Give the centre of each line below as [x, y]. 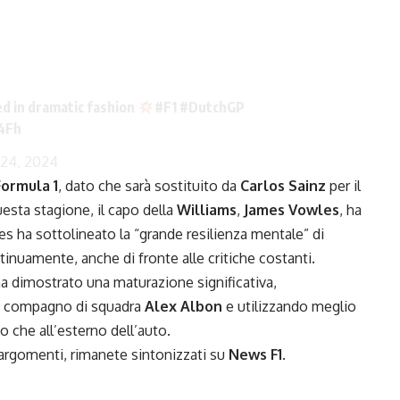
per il [343, 186]
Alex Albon [183, 307]
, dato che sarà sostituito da [149, 186]
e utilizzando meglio [289, 307]
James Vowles [292, 210]
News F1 [255, 355]
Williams [207, 210]
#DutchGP [212, 108]
